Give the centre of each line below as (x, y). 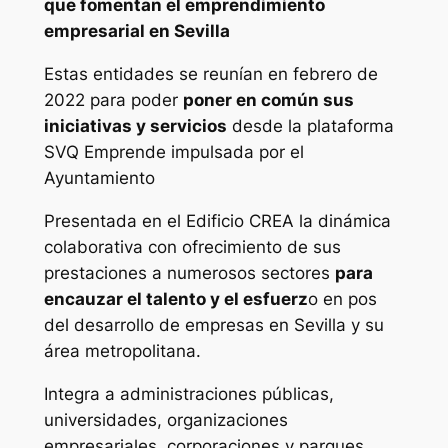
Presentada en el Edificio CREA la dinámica (217, 220)
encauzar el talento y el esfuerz (175, 298)
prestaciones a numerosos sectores (189, 272)
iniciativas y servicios (135, 126)
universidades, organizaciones (165, 419)
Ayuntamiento (99, 178)
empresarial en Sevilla (136, 31)
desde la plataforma (310, 126)
